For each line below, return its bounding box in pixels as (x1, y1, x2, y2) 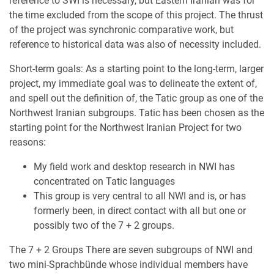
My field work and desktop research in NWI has (34, 161, 235, 173)
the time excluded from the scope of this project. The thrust (9, 9, 263, 21)
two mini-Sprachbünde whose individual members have (9, 259, 248, 271)
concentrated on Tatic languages (34, 176, 175, 188)
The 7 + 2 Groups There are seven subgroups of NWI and (9, 244, 253, 256)
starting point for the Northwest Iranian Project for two (9, 122, 242, 134)
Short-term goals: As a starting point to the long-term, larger (9, 63, 264, 75)
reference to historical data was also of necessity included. (9, 39, 261, 51)
